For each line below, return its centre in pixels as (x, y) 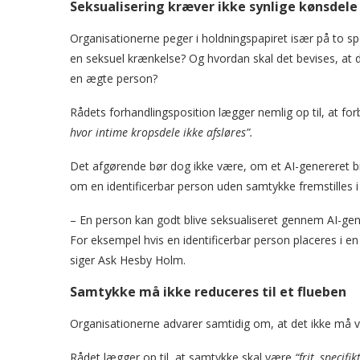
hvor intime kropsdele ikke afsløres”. (162, 132)
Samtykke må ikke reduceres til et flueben (208, 292)
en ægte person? (114, 78)
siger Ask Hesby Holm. (128, 260)
